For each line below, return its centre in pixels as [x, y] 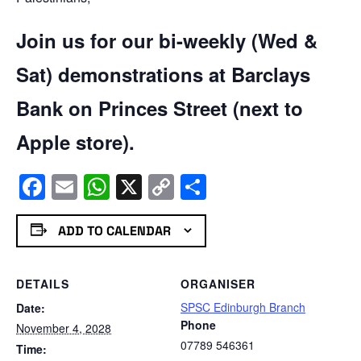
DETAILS [43, 284]
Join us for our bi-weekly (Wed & [167, 40]
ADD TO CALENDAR [114, 230]
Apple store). [75, 141]
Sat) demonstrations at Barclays [163, 74]
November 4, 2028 [64, 328]
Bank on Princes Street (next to [160, 108]
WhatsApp [169, 187]
